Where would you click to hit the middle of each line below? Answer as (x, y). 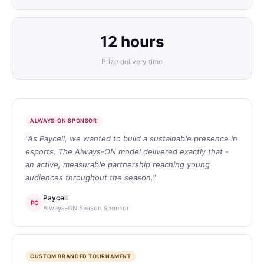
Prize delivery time (132, 61)
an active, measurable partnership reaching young (118, 164)
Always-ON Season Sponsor (86, 208)
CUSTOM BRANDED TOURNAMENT (81, 256)
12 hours (132, 41)
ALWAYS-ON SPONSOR (64, 120)
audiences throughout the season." (90, 177)
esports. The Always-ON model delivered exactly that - (127, 151)
